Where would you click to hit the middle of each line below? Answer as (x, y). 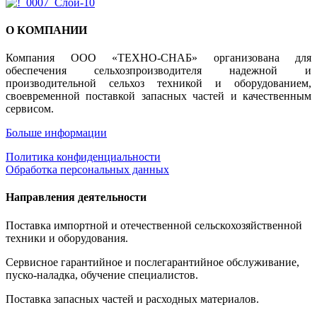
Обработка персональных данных (87, 170)
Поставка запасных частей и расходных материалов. (132, 299)
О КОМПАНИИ (46, 30)
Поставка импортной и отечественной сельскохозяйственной (154, 225)
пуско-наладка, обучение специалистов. (102, 275)
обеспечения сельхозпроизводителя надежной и (158, 71)
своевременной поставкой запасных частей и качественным (158, 96)
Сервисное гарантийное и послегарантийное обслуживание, (152, 262)
